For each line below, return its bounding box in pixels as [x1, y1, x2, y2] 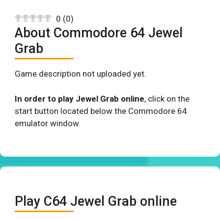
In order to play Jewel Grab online [15, 93, 144, 104]
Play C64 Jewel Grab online [15, 193, 177, 209]
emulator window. [15, 118, 81, 128]
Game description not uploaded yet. [15, 69, 146, 79]
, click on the [144, 93, 190, 104]
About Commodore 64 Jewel [15, 25, 183, 41]
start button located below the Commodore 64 [15, 106, 187, 116]
